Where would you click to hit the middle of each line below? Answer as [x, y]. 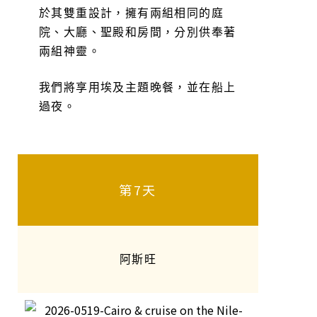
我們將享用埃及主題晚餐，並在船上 [138, 87]
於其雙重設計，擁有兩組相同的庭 [131, 13]
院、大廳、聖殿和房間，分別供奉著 [138, 32]
